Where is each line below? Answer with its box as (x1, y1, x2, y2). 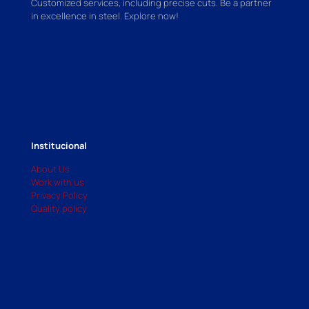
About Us (31, 162, 70, 175)
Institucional (31, 139, 87, 152)
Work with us (31, 175, 84, 188)
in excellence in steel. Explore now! (31, 9, 179, 22)
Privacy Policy (31, 188, 88, 201)
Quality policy (31, 201, 87, 215)
